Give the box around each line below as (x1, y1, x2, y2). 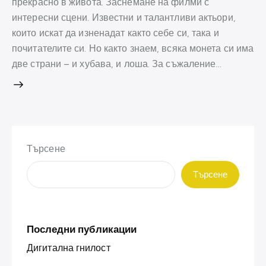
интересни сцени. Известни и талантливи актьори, (12, 11, 236, 24)
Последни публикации (27, 221, 137, 237)
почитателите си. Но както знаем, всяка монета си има (12, 42, 254, 55)
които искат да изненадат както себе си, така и (12, 27, 219, 39)
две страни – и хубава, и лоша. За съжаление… (12, 58, 222, 70)
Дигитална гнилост (27, 242, 110, 254)
